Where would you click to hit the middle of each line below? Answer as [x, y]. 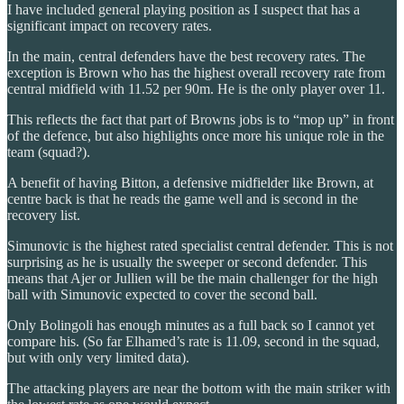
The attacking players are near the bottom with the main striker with [199, 388]
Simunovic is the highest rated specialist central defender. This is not [200, 245]
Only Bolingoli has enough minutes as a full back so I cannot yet [191, 325]
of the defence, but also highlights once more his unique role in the [196, 135]
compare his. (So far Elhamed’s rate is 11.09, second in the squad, [193, 341]
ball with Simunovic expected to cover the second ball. [162, 294]
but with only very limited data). [98, 357]
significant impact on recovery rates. [110, 25]
